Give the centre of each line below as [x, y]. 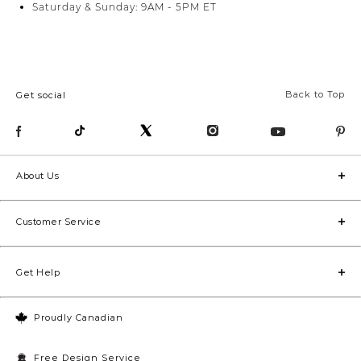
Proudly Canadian [79, 318]
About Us [37, 176]
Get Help [38, 273]
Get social [41, 95]
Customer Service [58, 222]
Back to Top [315, 94]
